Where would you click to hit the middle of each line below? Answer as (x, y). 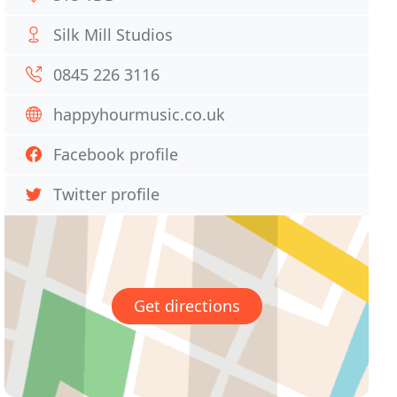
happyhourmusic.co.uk (140, 114)
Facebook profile (116, 154)
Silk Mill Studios (113, 35)
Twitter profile (107, 194)
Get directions (187, 306)
